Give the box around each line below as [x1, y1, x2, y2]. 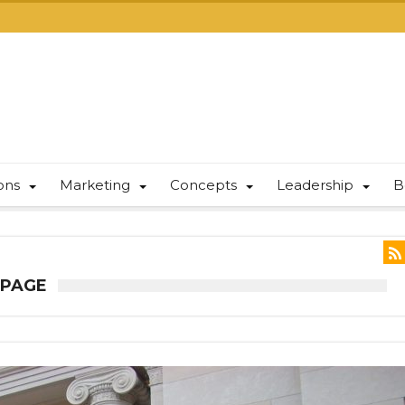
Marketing [60, 176, 130, 193]
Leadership [277, 176, 353, 193]
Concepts [170, 176, 237, 193]
